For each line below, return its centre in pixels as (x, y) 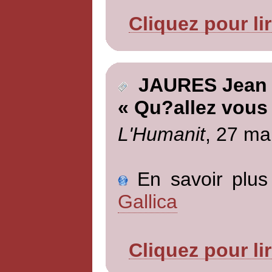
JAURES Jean (197, 85)
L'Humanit (161, 134)
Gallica (147, 201)
